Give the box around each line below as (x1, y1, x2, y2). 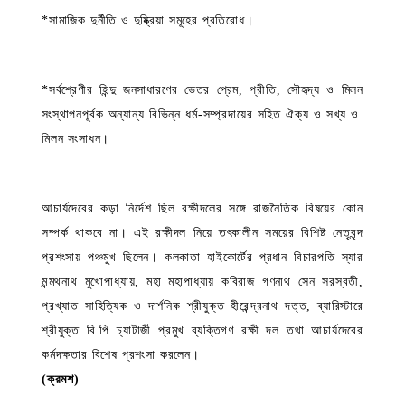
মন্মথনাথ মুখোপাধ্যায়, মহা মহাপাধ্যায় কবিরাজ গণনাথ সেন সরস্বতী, (42, 275, 363, 289)
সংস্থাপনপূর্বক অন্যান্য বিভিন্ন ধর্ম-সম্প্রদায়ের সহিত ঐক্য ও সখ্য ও (42, 108, 363, 122)
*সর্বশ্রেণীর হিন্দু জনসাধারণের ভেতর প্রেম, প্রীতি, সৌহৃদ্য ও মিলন (42, 83, 363, 98)
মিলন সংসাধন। (42, 132, 110, 146)
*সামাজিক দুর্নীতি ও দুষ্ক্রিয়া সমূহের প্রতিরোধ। (42, 14, 254, 28)
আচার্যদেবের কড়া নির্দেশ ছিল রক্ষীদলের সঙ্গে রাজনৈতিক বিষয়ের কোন (42, 202, 363, 216)
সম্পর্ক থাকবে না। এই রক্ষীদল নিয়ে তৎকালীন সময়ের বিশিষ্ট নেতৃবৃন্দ (42, 226, 363, 240)
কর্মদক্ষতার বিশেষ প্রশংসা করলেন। (42, 348, 200, 363)
